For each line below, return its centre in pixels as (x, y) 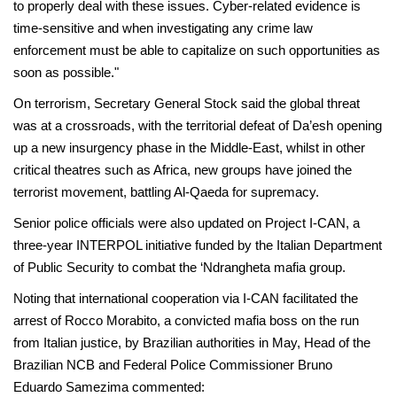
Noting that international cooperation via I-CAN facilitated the (186, 298)
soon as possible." (66, 72)
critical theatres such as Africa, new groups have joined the (183, 170)
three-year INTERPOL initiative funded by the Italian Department (198, 245)
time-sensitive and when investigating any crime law (163, 28)
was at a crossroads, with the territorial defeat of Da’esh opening (198, 125)
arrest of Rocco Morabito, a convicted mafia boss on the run (186, 320)
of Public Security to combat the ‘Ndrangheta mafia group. (179, 267)
